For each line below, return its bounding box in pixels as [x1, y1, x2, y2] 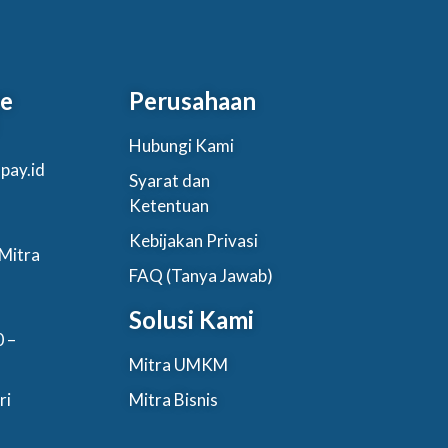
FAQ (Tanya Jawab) [129, 264, 274, 286]
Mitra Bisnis [129, 388, 219, 410]
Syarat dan [129, 169, 211, 191]
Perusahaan [129, 85, 257, 115]
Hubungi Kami [129, 134, 235, 156]
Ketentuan [129, 194, 210, 216]
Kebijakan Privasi [129, 229, 259, 251]
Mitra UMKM [129, 353, 229, 375]
